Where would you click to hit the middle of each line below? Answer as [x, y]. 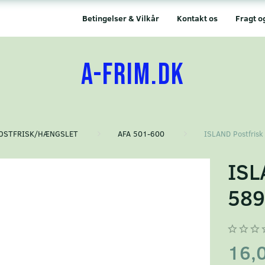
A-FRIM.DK [132, 75]
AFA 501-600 [141, 134]
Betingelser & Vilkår [121, 18]
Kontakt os [197, 18]
